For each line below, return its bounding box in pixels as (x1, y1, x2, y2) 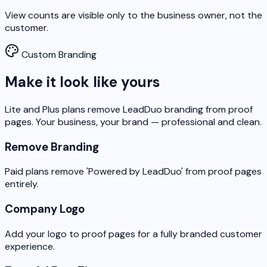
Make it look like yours (5, 72, 160, 91)
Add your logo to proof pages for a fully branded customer (5, 227, 262, 240)
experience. (5, 240, 55, 253)
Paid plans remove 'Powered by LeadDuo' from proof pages (5, 165, 262, 178)
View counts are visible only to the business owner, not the (5, 9, 262, 22)
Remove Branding (5, 139, 99, 154)
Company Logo (5, 201, 85, 217)
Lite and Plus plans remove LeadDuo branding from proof (5, 103, 253, 116)
